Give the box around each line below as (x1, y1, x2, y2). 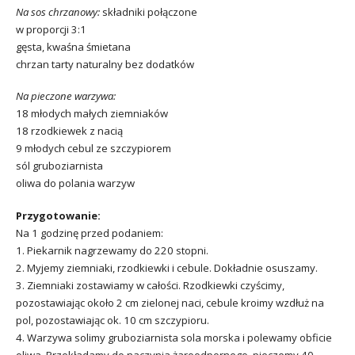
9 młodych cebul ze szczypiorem (16, 141, 171, 156)
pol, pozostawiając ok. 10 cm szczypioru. (16, 313, 209, 328)
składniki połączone (100, 4, 197, 19)
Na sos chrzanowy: (16, 4, 100, 19)
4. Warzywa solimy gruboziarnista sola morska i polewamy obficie (16, 330, 332, 345)
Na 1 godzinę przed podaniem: (16, 226, 163, 241)
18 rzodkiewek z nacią (16, 124, 123, 139)
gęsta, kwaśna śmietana (16, 39, 131, 54)
